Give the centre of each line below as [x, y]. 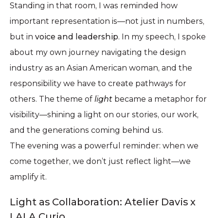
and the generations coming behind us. [86, 130]
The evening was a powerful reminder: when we [104, 146]
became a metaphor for [160, 99]
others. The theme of [52, 99]
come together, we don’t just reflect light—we [100, 162]
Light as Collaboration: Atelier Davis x [103, 202]
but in [22, 37]
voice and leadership [77, 37]
